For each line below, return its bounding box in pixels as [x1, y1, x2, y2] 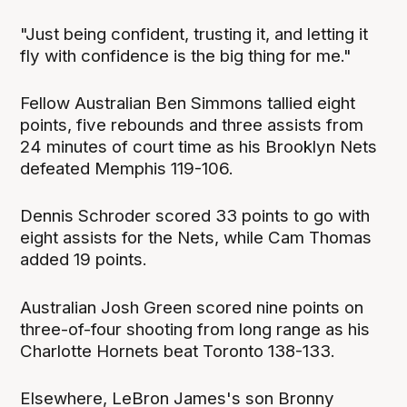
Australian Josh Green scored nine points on [20, 296, 364, 318]
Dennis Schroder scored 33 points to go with [20, 205, 371, 227]
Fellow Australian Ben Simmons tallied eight [20, 93, 356, 114]
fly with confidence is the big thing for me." [20, 45, 352, 67]
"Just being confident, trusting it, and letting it [20, 24, 369, 45]
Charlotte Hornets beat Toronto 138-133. [20, 340, 336, 362]
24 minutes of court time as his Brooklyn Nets [20, 136, 378, 158]
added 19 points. [20, 249, 148, 271]
